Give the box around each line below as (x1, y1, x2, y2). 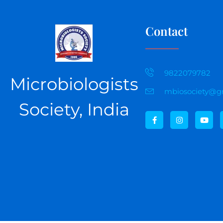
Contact (145, 23, 188, 39)
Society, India (18, 99, 129, 120)
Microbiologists (9, 74, 138, 95)
